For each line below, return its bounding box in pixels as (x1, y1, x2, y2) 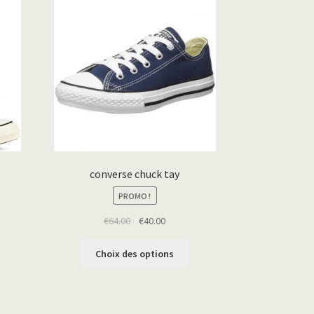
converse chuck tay (90, 166, 180, 181)
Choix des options (95, 247, 175, 261)
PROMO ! (118, 190, 151, 201)
